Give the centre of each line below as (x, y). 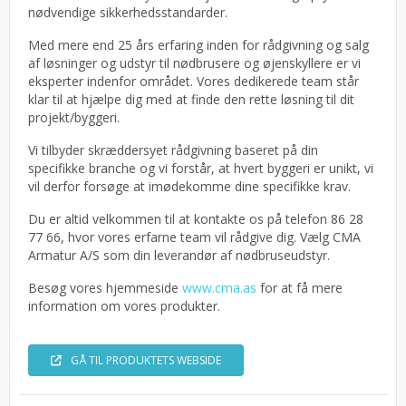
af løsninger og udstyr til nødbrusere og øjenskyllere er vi (194, 63)
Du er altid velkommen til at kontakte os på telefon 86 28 (196, 219)
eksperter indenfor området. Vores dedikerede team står (193, 82)
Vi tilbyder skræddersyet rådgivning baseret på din (173, 150)
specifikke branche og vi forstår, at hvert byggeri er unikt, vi (201, 169)
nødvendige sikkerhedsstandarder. (128, 13)
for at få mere (300, 288)
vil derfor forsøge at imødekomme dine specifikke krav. (189, 187)
